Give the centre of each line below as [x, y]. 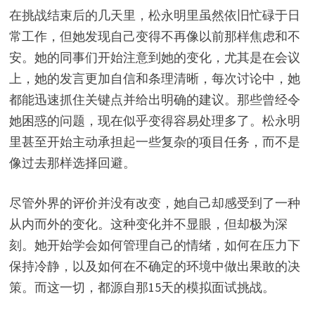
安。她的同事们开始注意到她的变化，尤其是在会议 [154, 58]
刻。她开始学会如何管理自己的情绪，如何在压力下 [154, 245]
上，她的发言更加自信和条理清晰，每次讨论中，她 [154, 79]
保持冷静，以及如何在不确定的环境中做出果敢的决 [154, 266]
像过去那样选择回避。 [72, 163]
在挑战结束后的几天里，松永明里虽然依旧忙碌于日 [154, 15]
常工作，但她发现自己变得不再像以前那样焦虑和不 [154, 37]
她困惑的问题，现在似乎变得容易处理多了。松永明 [154, 121]
